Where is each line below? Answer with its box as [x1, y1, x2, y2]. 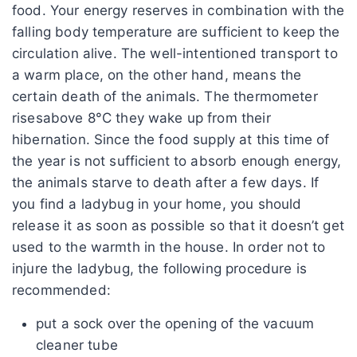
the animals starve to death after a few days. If [12, 174, 320, 190]
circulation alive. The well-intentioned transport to [12, 45, 338, 61]
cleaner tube [36, 336, 118, 353]
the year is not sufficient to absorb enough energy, [12, 152, 342, 169]
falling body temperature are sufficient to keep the [12, 23, 340, 40]
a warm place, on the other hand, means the [12, 66, 302, 83]
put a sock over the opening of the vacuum [36, 315, 315, 331]
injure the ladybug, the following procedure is [12, 260, 307, 277]
